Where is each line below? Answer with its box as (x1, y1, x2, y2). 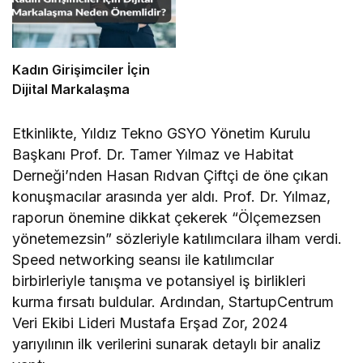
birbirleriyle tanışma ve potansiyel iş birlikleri (12, 271, 306, 289)
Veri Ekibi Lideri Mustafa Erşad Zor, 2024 (12, 314, 288, 331)
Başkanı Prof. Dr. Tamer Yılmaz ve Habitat (12, 145, 294, 163)
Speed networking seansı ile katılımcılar (12, 250, 275, 268)
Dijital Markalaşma (12, 80, 130, 97)
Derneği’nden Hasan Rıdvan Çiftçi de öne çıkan (12, 166, 329, 184)
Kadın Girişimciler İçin (12, 61, 150, 78)
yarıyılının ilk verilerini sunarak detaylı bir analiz (12, 335, 322, 352)
